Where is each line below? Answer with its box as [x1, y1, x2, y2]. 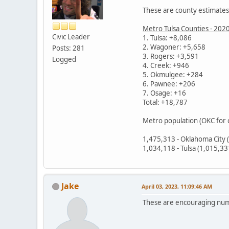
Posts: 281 [52, 43, 85, 53]
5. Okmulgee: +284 [143, 70, 203, 79]
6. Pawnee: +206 [143, 79, 195, 88]
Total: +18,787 [143, 97, 188, 107]
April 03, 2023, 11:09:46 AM [142, 182, 212, 190]
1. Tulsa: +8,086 [143, 33, 192, 42]
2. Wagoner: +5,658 [143, 42, 205, 52]
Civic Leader [52, 32, 90, 41]
